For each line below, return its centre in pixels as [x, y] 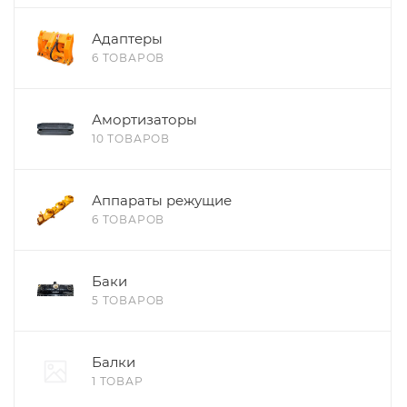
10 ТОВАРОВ [131, 138]
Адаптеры [127, 38]
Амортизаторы [144, 119]
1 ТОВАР [118, 381]
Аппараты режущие [162, 200]
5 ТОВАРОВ [129, 300]
